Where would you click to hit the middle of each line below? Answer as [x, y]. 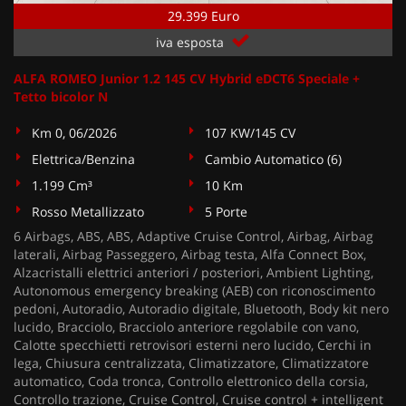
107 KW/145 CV [251, 133]
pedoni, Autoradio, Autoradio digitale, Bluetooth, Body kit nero [201, 309]
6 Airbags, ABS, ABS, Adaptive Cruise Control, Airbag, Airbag [193, 236]
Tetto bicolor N [61, 97]
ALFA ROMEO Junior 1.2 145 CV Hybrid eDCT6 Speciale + [187, 78]
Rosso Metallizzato [88, 212]
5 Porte [227, 212]
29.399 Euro [203, 16]
